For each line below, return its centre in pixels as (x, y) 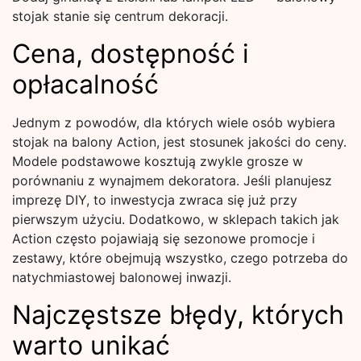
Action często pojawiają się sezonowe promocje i (164, 239)
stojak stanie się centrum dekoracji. (120, 16)
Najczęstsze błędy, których (178, 315)
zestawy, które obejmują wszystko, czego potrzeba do (180, 258)
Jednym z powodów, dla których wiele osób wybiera (174, 122)
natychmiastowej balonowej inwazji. (122, 277)
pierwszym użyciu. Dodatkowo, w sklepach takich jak (176, 219)
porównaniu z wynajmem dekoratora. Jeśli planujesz (172, 180)
